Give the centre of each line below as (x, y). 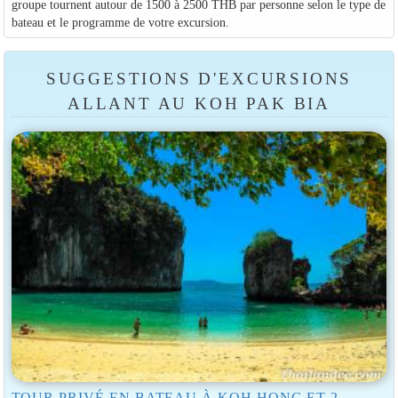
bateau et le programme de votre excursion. (120, 22)
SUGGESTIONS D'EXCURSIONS (199, 78)
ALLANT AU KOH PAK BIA (199, 103)
